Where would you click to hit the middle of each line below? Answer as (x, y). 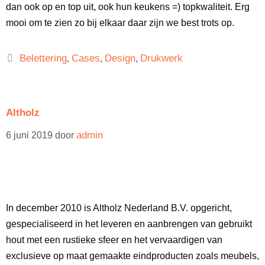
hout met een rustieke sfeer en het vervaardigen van (114, 240)
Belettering (43, 58)
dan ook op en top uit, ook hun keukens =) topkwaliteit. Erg (128, 7)
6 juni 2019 (29, 135)
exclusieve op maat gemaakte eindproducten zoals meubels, (132, 256)
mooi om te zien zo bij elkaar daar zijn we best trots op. (120, 23)
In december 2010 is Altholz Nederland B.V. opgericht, (119, 208)
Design (120, 58)
